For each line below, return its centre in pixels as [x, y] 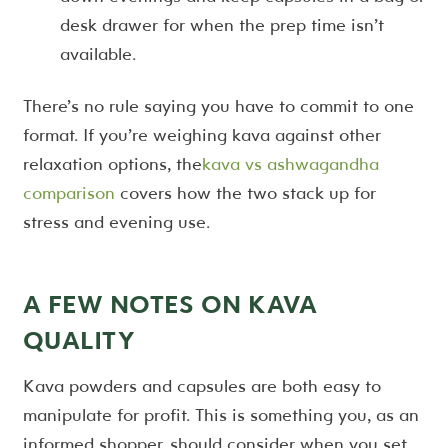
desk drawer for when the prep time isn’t [222, 25]
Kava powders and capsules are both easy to [201, 385]
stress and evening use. [116, 221]
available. [98, 54]
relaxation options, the [112, 163]
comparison [68, 192]
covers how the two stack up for [245, 192]
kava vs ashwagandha [290, 163]
